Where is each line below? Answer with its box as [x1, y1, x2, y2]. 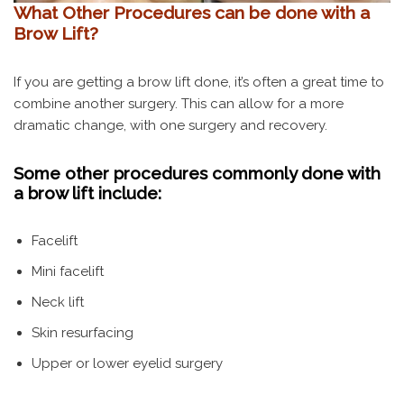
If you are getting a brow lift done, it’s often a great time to [14, 73, 384, 90]
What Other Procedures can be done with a [14, 2, 370, 23]
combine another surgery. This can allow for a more [14, 95, 344, 112]
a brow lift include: [14, 182, 161, 203]
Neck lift [32, 293, 84, 310]
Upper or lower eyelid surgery [32, 354, 223, 372]
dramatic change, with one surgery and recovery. [14, 116, 327, 133]
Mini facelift [32, 262, 104, 280]
